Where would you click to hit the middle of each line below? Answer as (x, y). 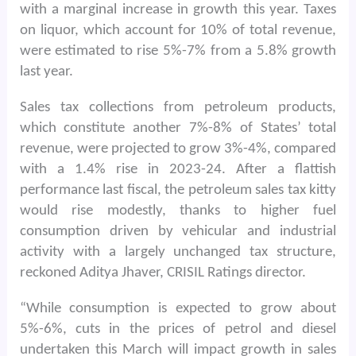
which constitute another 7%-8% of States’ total (178, 129)
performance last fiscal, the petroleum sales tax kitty (178, 191)
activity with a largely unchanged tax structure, (178, 253)
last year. (46, 72)
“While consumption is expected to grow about (178, 309)
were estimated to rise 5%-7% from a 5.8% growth (178, 51)
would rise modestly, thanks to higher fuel (178, 211)
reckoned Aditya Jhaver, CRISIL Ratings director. (163, 273)
